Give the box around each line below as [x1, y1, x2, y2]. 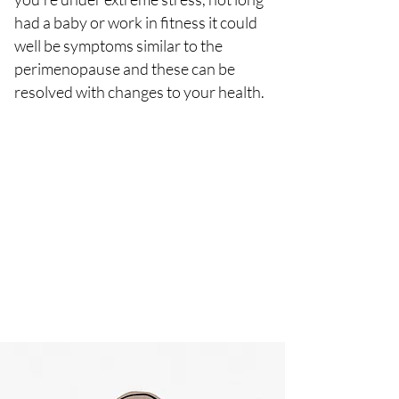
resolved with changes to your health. [14, 82, 265, 102]
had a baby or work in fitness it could [14, 12, 257, 33]
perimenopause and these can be [14, 59, 235, 79]
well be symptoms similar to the [14, 36, 223, 56]
